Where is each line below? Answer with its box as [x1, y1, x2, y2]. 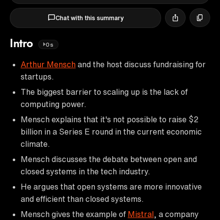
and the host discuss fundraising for [76, 60, 206, 68]
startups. [21, 72, 54, 81]
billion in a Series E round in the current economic [21, 127, 202, 136]
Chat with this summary [55, 14, 124, 21]
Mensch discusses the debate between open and [21, 155, 197, 163]
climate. [21, 139, 50, 148]
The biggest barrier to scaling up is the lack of [21, 87, 188, 96]
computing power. [21, 100, 86, 108]
